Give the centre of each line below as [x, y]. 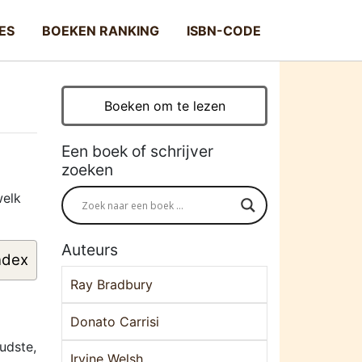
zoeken [87, 170]
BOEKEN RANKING [101, 30]
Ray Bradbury [112, 284]
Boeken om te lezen [164, 106]
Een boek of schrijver [137, 151]
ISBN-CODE [224, 30]
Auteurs [90, 250]
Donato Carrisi [115, 322]
